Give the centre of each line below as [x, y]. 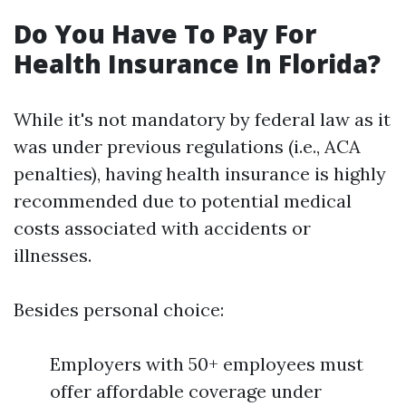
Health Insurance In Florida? [197, 63]
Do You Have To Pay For [165, 34]
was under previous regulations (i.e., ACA [187, 146]
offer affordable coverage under [186, 391]
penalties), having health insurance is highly [200, 174]
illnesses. [53, 255]
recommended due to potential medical [183, 201]
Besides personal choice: [119, 309]
